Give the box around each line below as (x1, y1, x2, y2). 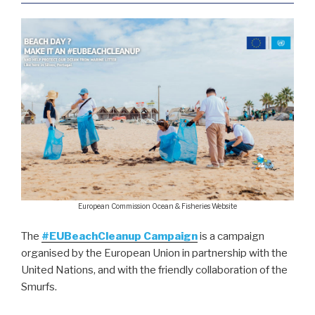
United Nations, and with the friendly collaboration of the (21, 263, 288, 276)
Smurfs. (21, 280, 57, 293)
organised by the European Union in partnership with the (21, 246, 288, 259)
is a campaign (198, 229, 264, 243)
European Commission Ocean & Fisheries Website (78, 202, 237, 211)
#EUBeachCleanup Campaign (41, 229, 198, 243)
